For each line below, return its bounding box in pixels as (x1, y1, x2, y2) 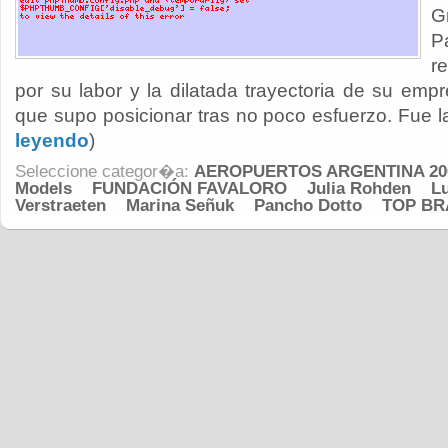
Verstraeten (15, 196, 106, 215)
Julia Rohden (307, 179, 411, 198)
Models (15, 179, 72, 198)
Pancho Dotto (254, 196, 362, 215)
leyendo (15, 130, 89, 151)
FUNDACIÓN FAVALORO (92, 179, 287, 198)
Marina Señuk (126, 196, 234, 215)
